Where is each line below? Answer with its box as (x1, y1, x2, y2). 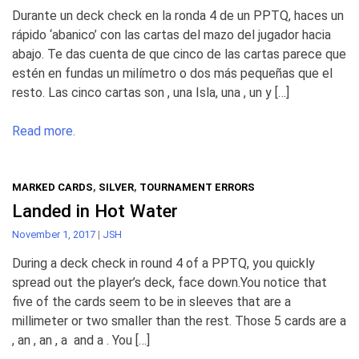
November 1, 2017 (12, 228, 95, 241)
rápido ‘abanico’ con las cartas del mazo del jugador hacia (12, 27, 331, 43)
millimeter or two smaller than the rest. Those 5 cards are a (12, 313, 346, 329)
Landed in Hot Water (12, 200, 178, 222)
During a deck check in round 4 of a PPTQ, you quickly (12, 256, 315, 272)
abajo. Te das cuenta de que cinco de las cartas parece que (12, 46, 346, 63)
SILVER (99, 181, 134, 194)
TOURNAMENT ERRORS (139, 181, 255, 194)
